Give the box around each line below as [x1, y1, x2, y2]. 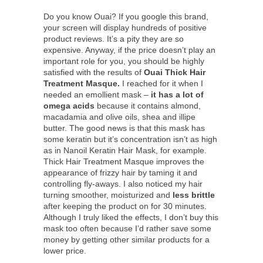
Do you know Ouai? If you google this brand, [43, 12, 208, 22]
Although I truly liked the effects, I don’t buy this [43, 213, 218, 222]
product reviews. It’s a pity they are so [43, 34, 184, 44]
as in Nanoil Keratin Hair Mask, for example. [43, 146, 207, 156]
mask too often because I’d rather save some [43, 224, 211, 234]
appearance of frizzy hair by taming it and [43, 168, 197, 178]
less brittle [173, 190, 215, 200]
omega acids [43, 101, 95, 111]
